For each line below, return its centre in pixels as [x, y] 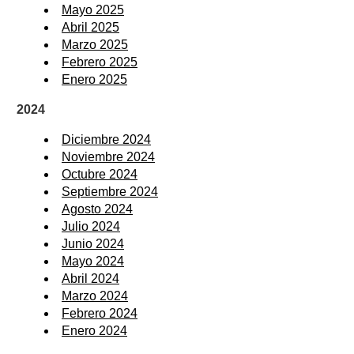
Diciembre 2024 [106, 140]
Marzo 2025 [95, 45]
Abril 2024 [90, 279]
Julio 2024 [91, 227]
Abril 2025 [90, 28]
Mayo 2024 [93, 262]
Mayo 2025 [93, 10]
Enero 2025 [94, 80]
